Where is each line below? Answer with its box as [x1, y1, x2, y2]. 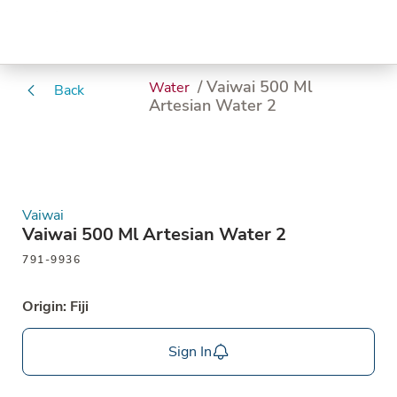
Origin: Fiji [22, 297, 89, 316]
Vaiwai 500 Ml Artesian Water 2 [22, 222, 286, 246]
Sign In [167, 342, 212, 362]
